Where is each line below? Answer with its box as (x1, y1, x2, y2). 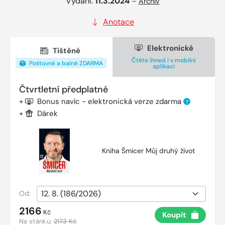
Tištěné (51, 46, 82, 56)
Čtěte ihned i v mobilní (132, 56, 196, 64)
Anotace (103, 16, 134, 27)
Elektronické (145, 43, 193, 53)
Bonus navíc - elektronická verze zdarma (37, 96, 183, 106)
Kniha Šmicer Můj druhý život (102, 146, 195, 156)
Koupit (162, 210, 186, 220)
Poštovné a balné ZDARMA (28, 59, 103, 67)
